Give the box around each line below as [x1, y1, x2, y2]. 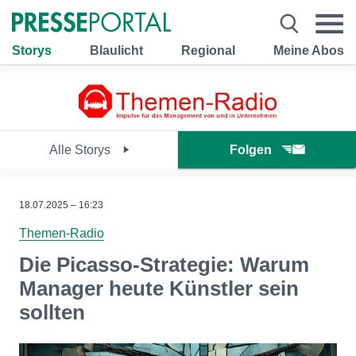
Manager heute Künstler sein [19, 277, 299, 300]
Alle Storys [48, 143, 114, 157]
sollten [19, 300, 85, 324]
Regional [181, 43, 235, 57]
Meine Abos [273, 43, 344, 57]
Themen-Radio [19, 226, 104, 240]
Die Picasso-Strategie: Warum [19, 253, 309, 277]
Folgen [230, 143, 272, 157]
